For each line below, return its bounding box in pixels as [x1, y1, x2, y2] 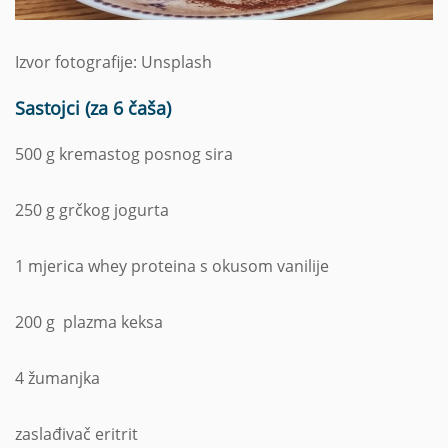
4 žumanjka [15, 366, 100, 389]
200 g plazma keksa [15, 310, 163, 333]
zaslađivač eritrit [15, 422, 138, 445]
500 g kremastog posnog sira [15, 142, 237, 165]
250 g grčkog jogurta [15, 198, 169, 221]
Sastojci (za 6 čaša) [15, 95, 176, 120]
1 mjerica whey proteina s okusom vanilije [15, 254, 329, 277]
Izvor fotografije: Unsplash [15, 51, 212, 74]
